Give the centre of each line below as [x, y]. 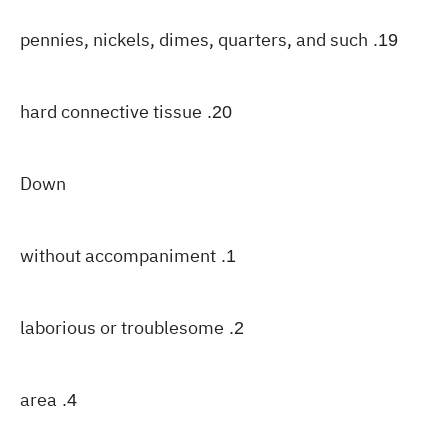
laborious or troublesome [122, 327]
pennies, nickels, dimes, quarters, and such [194, 39]
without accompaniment [118, 255]
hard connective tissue [111, 111]
